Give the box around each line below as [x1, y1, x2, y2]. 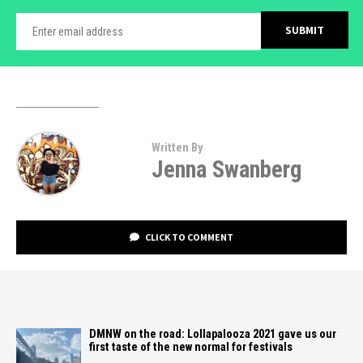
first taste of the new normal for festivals [89, 340, 293, 354]
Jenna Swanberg [151, 155, 301, 183]
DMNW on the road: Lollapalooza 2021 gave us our [89, 327, 336, 341]
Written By [151, 140, 203, 155]
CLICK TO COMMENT [143, 230, 233, 243]
